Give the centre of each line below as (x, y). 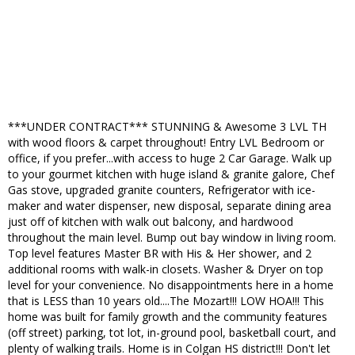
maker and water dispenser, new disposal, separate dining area (170, 206)
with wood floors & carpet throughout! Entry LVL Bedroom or (166, 143)
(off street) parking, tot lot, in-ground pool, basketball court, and (172, 333)
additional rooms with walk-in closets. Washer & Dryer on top (166, 269)
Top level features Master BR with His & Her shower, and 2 (160, 254)
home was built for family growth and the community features (168, 317)
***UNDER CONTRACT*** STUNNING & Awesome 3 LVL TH (167, 127)
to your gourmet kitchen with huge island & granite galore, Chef (171, 174)
